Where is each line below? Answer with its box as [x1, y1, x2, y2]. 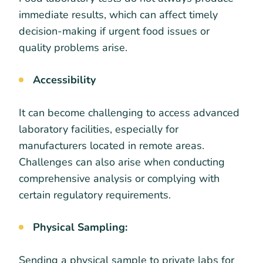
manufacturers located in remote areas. [19, 139, 204, 153]
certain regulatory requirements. [19, 188, 174, 203]
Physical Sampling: [33, 220, 130, 235]
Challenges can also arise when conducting [19, 155, 225, 170]
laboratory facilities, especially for [19, 122, 178, 137]
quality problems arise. [19, 41, 130, 55]
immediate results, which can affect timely [19, 8, 218, 22]
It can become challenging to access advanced [19, 106, 240, 120]
